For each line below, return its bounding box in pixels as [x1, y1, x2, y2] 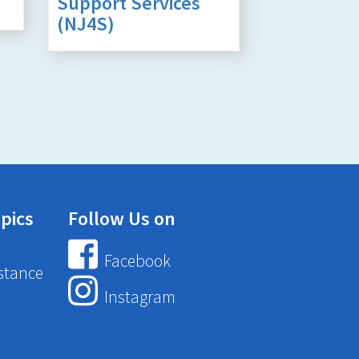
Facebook [100, 249, 171, 272]
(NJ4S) [56, 10, 115, 36]
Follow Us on [67, 205, 175, 231]
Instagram [100, 286, 175, 309]
